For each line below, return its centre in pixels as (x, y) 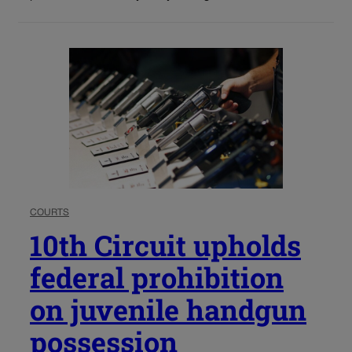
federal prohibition (157, 277)
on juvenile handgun (168, 309)
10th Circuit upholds (165, 245)
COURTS (49, 212)
